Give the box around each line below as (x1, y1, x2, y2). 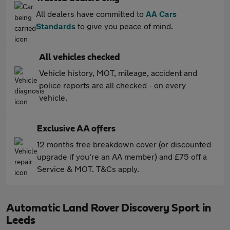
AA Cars (146, 9, 177, 18)
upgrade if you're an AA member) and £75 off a (37, 151, 207, 161)
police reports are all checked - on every (39, 80, 186, 90)
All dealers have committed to (36, 9, 146, 18)
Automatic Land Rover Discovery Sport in (6, 202, 211, 214)
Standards (36, 21, 75, 31)
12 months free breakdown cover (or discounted (37, 139, 211, 149)
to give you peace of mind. (75, 21, 173, 31)
